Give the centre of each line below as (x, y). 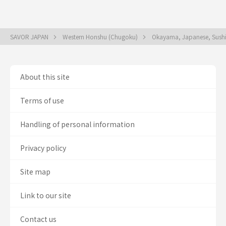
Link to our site (46, 195)
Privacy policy (43, 148)
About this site (45, 77)
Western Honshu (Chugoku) (101, 37)
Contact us (38, 219)
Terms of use (42, 100)
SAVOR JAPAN (30, 37)
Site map (35, 172)
